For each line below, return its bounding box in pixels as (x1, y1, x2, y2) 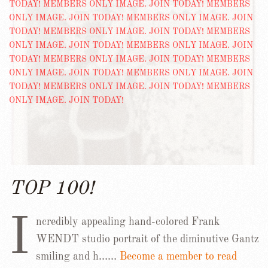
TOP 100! (9, 179, 94, 199)
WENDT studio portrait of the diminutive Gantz (36, 234, 259, 245)
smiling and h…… (36, 251, 120, 262)
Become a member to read (120, 251, 237, 262)
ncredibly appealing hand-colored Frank (36, 217, 220, 227)
